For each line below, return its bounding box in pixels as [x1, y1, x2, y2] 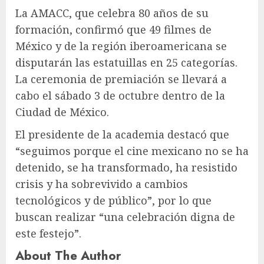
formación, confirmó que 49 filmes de [15, 22, 212, 37]
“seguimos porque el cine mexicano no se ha [15, 143, 249, 158]
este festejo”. [15, 226, 81, 240]
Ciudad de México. [15, 104, 109, 119]
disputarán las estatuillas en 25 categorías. [15, 55, 237, 70]
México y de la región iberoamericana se [15, 38, 227, 53]
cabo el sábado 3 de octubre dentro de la [15, 88, 225, 103]
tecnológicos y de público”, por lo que [15, 193, 212, 207]
